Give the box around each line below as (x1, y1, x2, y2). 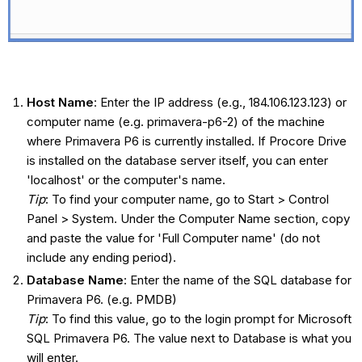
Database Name (26, 271, 124, 288)
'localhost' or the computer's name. (26, 171, 225, 187)
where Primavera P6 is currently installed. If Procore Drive (26, 133, 347, 149)
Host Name (26, 94, 94, 110)
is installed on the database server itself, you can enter (26, 152, 328, 168)
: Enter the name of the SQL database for (123, 271, 351, 288)
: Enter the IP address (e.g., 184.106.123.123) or (93, 94, 347, 110)
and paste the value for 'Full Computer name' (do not (26, 229, 320, 246)
